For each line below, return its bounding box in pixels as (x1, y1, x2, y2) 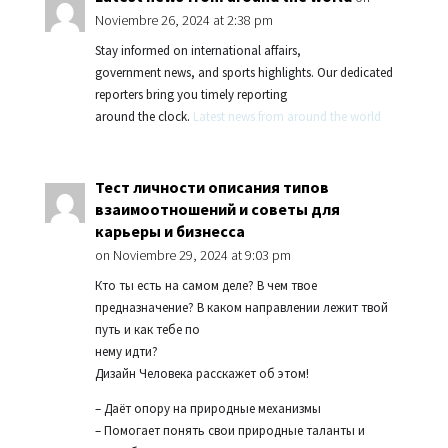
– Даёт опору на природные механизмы (94, 400, 321, 417)
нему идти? (94, 343, 158, 360)
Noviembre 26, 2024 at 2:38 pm (94, 11, 273, 29)
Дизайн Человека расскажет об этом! (94, 365, 309, 382)
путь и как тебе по (94, 321, 200, 338)
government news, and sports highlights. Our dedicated (94, 64, 393, 81)
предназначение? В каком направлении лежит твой (94, 299, 388, 316)
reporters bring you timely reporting (94, 86, 287, 103)
